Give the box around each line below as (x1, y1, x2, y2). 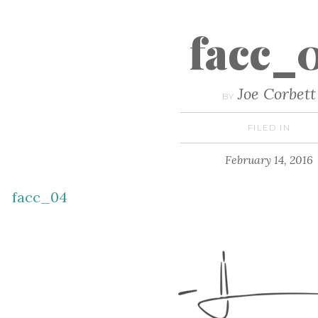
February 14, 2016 (224, 153, 313, 167)
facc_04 (12, 188, 68, 206)
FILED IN (248, 122, 290, 133)
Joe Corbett (237, 84, 316, 104)
